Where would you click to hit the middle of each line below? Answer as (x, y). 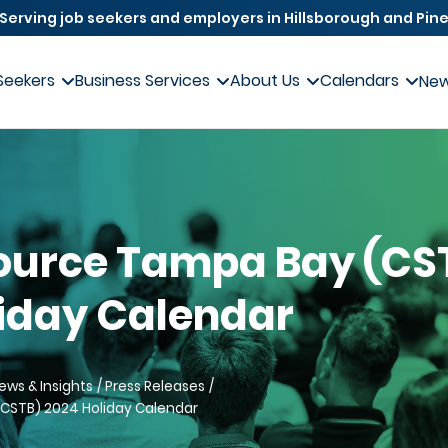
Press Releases (155, 386)
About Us (265, 81)
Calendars (359, 81)
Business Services (142, 81)
